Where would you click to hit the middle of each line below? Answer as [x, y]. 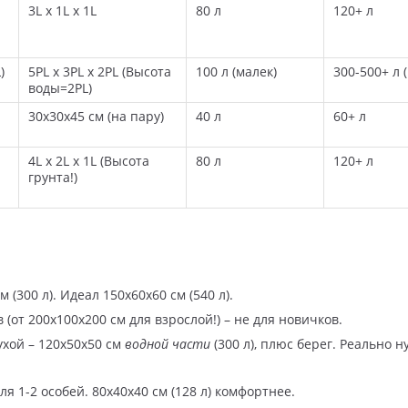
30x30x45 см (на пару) [96, 117]
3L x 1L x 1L [62, 11]
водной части [168, 343]
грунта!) [53, 178]
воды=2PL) [60, 88]
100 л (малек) [236, 72]
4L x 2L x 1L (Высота [89, 161]
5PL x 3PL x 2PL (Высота [100, 72]
